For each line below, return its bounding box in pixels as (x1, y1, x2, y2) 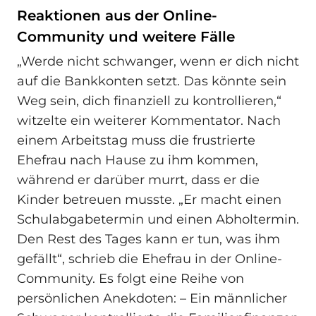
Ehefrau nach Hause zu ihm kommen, (17, 152, 258, 169)
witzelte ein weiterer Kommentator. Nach (17, 113, 281, 129)
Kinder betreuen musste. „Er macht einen (17, 192, 281, 208)
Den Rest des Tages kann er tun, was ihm (17, 231, 280, 248)
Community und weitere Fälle (17, 28, 235, 45)
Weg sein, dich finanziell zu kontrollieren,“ (17, 93, 281, 109)
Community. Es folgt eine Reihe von (17, 271, 244, 287)
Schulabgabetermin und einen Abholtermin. (17, 212, 299, 228)
